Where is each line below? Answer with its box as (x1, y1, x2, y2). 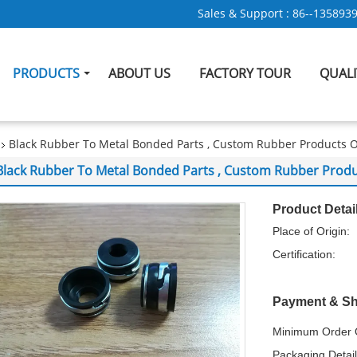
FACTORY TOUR (199, 66, 292, 81)
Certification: (273, 248, 335, 261)
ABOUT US (108, 66, 171, 81)
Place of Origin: (273, 225, 350, 237)
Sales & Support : (198, 7, 292, 21)
